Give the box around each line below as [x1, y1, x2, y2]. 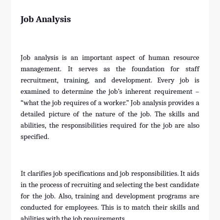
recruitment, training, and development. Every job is [21, 76, 199, 85]
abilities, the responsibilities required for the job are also [21, 121, 199, 130]
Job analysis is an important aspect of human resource [21, 54, 199, 62]
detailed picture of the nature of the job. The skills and [21, 110, 199, 119]
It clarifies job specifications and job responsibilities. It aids [21, 169, 199, 178]
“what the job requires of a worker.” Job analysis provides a [21, 99, 199, 108]
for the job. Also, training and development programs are [21, 192, 199, 201]
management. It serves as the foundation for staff [21, 65, 199, 74]
